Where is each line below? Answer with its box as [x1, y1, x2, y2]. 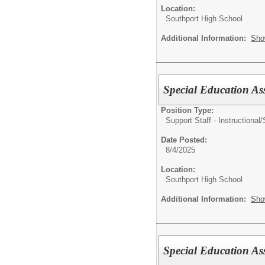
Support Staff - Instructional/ [166, 115, 263, 125]
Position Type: [161, 105, 214, 115]
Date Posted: [161, 135, 207, 144]
